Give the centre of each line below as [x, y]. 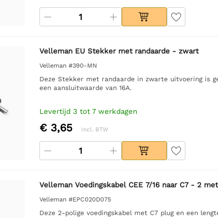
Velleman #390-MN [68, 65]
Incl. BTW [95, 129]
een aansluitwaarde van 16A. [85, 87]
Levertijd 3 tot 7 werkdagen [88, 111]
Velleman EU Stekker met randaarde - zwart [119, 51]
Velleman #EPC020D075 [75, 199]
